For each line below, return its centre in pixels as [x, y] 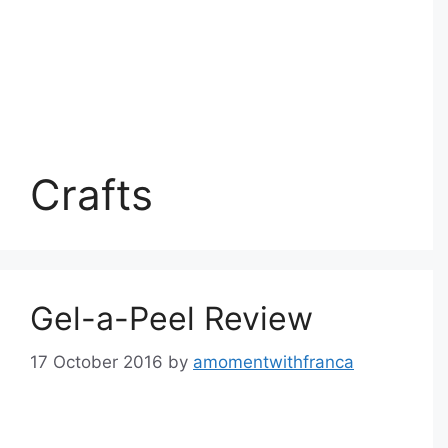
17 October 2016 [96, 361]
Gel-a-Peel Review [171, 318]
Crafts [91, 194]
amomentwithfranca [273, 361]
